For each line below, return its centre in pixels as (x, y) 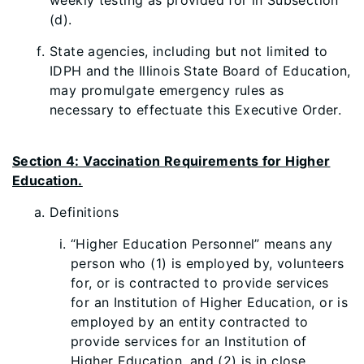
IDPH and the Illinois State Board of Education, (200, 71)
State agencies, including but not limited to (189, 51)
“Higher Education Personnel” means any (202, 244)
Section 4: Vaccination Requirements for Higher (171, 161)
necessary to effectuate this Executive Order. (196, 110)
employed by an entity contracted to (190, 322)
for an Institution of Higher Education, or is (210, 302)
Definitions (84, 212)
